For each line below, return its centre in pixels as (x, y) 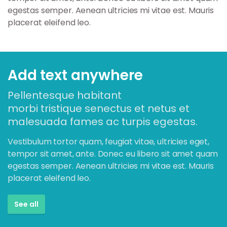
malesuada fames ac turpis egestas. (103, 122)
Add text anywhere (75, 75)
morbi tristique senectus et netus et (99, 108)
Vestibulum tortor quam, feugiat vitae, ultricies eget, (108, 142)
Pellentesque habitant (65, 95)
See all (26, 204)
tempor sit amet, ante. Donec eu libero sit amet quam (113, 154)
